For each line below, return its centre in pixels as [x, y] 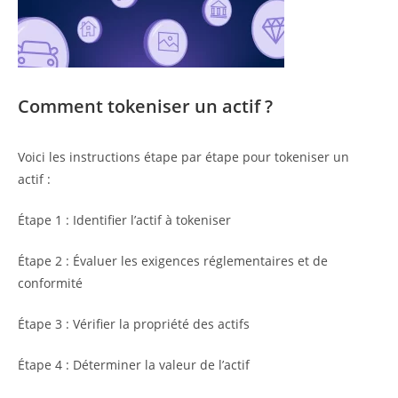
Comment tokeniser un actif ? [145, 107]
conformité [50, 283]
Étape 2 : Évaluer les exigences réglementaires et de [173, 261]
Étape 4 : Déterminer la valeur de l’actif [134, 365]
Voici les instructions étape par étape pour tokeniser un [183, 157]
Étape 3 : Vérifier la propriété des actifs [134, 324]
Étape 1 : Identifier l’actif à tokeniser [124, 220]
